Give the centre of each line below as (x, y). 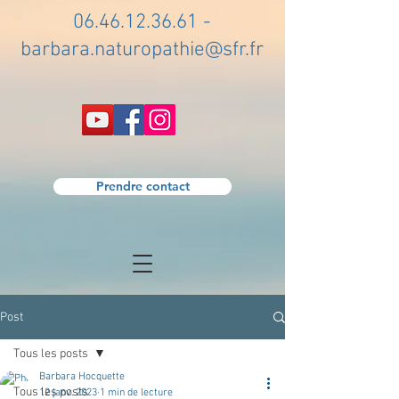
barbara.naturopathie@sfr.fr (142, 50)
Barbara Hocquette (82, 377)
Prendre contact (142, 186)
